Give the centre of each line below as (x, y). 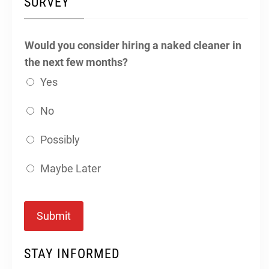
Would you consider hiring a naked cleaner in (133, 45)
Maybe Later (71, 168)
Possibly (60, 139)
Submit (54, 216)
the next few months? (76, 62)
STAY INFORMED (72, 253)
